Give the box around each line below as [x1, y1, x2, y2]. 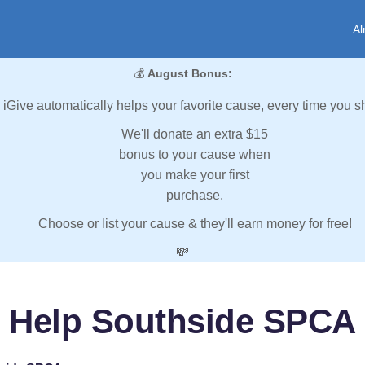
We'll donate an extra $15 [121, 127, 268, 142]
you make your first [140, 168, 249, 182]
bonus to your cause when [119, 147, 270, 162]
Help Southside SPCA [9, 302, 356, 341]
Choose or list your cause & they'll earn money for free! [37, 217, 352, 231]
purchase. [166, 188, 223, 203]
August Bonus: [147, 67, 232, 81]
